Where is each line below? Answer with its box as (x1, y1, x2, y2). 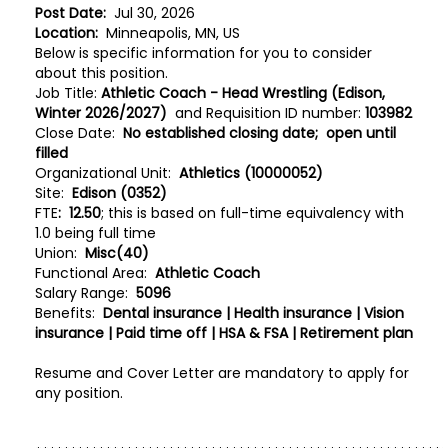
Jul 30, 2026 (114, 3, 195, 23)
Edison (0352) (72, 183, 171, 203)
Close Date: (35, 123, 119, 143)
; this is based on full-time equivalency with (101, 203, 404, 223)
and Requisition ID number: (167, 103, 361, 123)
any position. (35, 383, 123, 403)
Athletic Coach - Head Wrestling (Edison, (101, 83, 385, 103)
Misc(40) (85, 243, 153, 263)
